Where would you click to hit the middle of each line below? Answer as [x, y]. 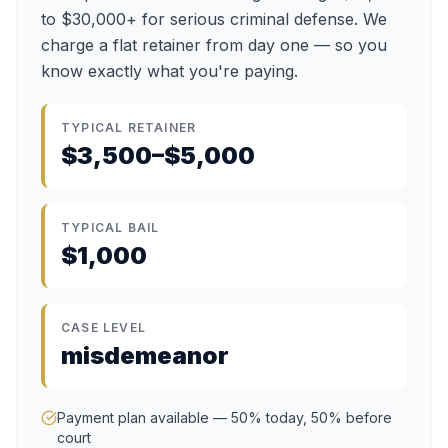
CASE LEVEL [103, 327]
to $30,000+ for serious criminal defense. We [214, 19]
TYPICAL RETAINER [129, 127]
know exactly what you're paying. [169, 71]
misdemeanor [145, 355]
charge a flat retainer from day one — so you [214, 45]
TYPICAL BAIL [110, 227]
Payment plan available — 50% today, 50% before [224, 417]
